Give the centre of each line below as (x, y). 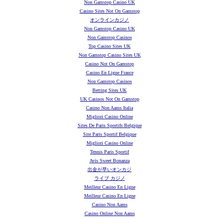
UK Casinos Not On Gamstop (109, 99)
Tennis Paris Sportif (109, 152)
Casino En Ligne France (109, 72)
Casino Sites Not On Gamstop (109, 11)
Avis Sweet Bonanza (109, 160)
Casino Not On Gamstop (109, 64)
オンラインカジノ (109, 20)
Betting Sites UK (109, 90)
